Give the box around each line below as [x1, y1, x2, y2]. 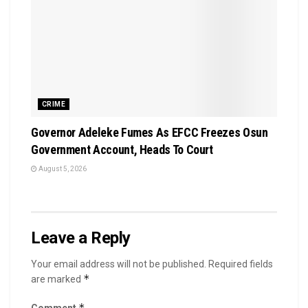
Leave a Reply [31, 228, 131, 248]
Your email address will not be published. [31, 258, 206, 270]
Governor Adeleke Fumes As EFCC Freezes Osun [31, 125, 268, 140]
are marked [31, 274, 83, 285]
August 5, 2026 [37, 165, 87, 173]
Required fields [208, 258, 273, 270]
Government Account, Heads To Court [31, 142, 213, 157]
